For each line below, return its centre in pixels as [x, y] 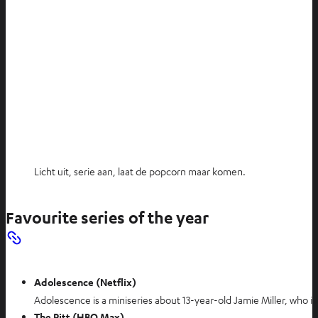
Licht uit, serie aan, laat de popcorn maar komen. [140, 171]
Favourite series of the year [107, 218]
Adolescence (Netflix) [85, 282]
